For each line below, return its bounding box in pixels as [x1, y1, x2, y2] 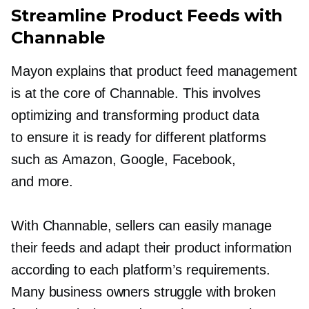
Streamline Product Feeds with [11, 6, 283, 26]
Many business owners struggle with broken [11, 284, 276, 300]
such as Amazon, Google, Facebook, [11, 152, 236, 168]
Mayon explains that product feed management [11, 63, 297, 79]
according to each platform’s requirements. [11, 262, 270, 278]
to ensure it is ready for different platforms [11, 130, 266, 146]
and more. [11, 174, 74, 190]
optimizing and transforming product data [11, 108, 259, 123]
